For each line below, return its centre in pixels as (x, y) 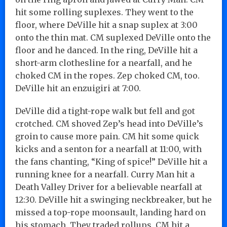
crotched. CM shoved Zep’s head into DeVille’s (109, 123)
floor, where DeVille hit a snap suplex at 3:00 (106, 25)
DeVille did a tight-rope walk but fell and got (105, 111)
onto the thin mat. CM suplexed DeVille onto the (113, 37)
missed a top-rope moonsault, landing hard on (110, 212)
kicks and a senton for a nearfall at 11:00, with (108, 149)
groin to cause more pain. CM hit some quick (107, 136)
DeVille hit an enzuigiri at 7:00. (78, 88)
